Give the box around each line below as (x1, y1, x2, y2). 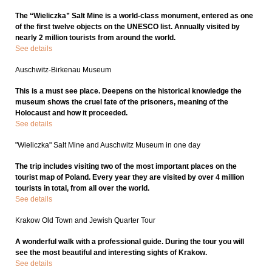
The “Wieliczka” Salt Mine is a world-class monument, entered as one (15, 11, 253, 20)
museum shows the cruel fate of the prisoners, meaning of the (15, 97, 228, 106)
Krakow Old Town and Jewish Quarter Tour (15, 216, 155, 225)
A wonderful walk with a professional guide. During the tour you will (15, 237, 244, 246)
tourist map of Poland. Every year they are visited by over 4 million (15, 172, 244, 182)
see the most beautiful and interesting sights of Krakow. (15, 248, 207, 257)
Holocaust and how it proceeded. (15, 108, 127, 117)
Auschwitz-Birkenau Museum (15, 65, 111, 74)
